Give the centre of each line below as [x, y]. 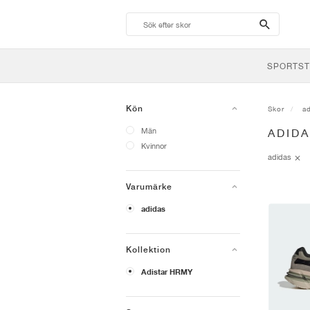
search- [281, 24]
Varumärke [149, 187]
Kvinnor [154, 146]
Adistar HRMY [167, 272]
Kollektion [148, 250]
